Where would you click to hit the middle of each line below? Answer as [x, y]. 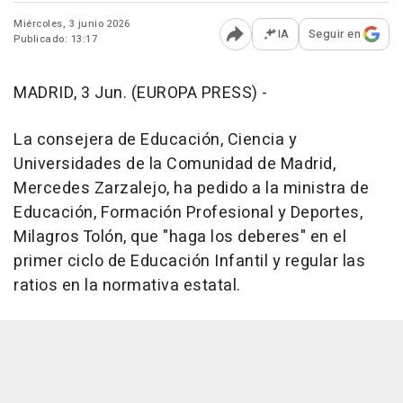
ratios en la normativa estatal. [127, 286]
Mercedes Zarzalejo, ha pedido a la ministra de [191, 189]
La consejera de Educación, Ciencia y [155, 140]
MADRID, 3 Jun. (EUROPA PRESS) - [141, 94]
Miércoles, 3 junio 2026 [72, 24]
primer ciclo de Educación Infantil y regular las [189, 262]
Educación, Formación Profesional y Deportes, [188, 213]
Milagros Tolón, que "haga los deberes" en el [180, 237]
